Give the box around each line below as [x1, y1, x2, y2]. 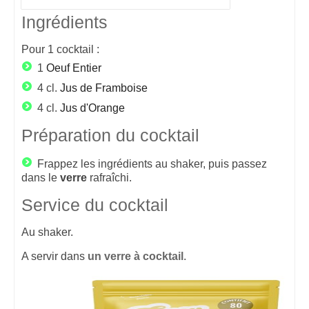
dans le [21, 172, 60, 183]
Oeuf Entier [46, 62, 101, 74]
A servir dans [21, 250, 88, 262]
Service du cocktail [21, 196, 168, 215]
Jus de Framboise [60, 82, 148, 94]
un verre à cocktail [88, 250, 183, 262]
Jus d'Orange [60, 102, 125, 114]
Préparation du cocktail [21, 126, 199, 145]
